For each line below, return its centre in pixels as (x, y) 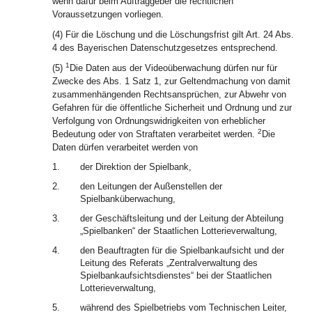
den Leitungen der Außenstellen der (151, 186)
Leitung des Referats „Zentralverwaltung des (169, 263)
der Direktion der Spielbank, (136, 167)
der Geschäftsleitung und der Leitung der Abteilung (182, 218)
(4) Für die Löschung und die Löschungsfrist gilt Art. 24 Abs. (173, 34)
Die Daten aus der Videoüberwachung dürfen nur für (173, 68)
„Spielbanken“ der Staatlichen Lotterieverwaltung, (179, 231)
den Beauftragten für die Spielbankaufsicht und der (182, 250)
